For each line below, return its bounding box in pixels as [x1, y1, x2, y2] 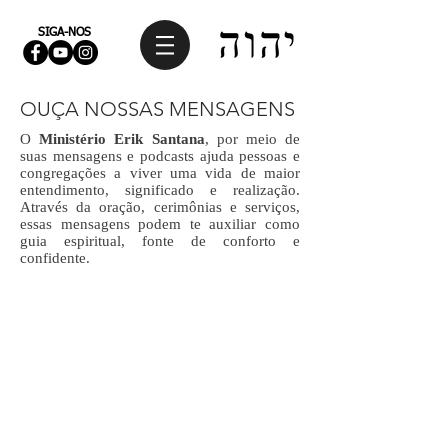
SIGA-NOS [38, 27, 91, 39]
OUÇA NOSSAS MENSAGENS [20, 97, 295, 121]
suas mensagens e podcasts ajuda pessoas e [20, 148, 300, 164]
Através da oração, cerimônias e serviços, [20, 199, 300, 215]
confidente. [20, 250, 90, 266]
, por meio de [204, 131, 301, 147]
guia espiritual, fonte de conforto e [20, 233, 300, 249]
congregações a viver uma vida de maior [20, 165, 300, 181]
